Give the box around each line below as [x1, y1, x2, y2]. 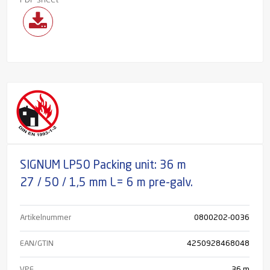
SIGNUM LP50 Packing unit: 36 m [20, 159, 187, 172]
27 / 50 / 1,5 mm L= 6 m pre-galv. [20, 177, 193, 190]
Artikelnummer [20, 213, 72, 222]
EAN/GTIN [20, 239, 54, 248]
